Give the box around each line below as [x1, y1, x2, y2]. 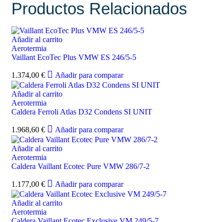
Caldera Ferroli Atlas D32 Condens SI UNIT [11, 107, 152, 116]
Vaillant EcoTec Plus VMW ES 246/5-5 [11, 53, 136, 61]
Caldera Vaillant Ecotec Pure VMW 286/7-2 [11, 162, 150, 171]
